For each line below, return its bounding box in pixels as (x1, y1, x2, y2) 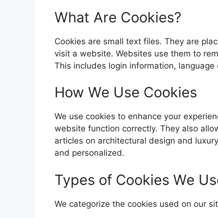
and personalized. (54, 148, 125, 158)
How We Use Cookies (54, 84, 197, 101)
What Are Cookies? (54, 8, 182, 26)
